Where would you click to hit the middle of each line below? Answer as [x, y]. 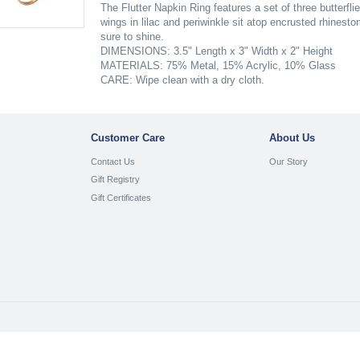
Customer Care [127, 138]
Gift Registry [115, 180]
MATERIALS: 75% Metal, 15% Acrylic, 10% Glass [218, 65]
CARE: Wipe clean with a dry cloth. [182, 80]
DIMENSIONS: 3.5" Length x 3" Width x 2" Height [216, 51]
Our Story [289, 161]
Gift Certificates [121, 198]
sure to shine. [132, 37]
